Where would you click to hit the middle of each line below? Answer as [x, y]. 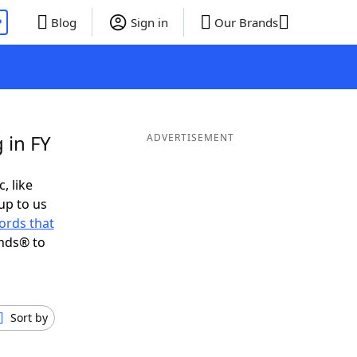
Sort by [29, 318]
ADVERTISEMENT [190, 137]
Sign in [149, 22]
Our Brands [246, 22]
